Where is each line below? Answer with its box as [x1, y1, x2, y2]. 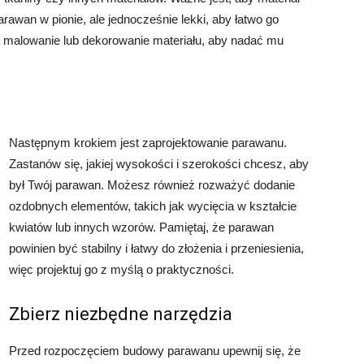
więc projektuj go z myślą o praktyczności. [9, 262, 234, 276]
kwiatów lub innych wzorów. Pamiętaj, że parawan [9, 220, 274, 234]
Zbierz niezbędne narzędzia [9, 304, 232, 324]
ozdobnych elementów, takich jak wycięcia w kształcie [9, 199, 297, 213]
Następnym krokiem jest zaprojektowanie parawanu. [9, 136, 287, 149]
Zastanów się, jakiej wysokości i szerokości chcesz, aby [9, 157, 309, 171]
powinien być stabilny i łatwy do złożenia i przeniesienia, [9, 241, 304, 255]
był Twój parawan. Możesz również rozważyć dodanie [9, 178, 295, 192]
